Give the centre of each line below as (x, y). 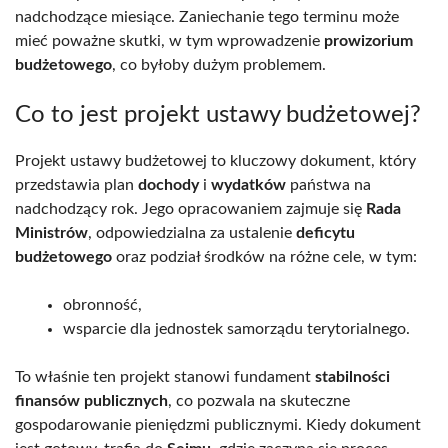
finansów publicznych (91, 400)
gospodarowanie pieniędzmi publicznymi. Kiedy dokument (218, 424)
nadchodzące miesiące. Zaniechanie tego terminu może (207, 16)
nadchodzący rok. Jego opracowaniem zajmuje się (190, 208)
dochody (168, 184)
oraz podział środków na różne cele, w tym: (264, 256)
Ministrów (51, 232)
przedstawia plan (76, 184)
